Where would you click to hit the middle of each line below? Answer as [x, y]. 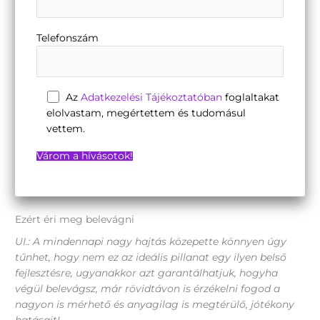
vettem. [65, 128]
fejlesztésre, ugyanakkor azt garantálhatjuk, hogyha [147, 272]
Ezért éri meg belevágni [75, 220]
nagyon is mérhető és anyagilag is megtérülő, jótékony [155, 304]
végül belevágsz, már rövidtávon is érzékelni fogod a [148, 288]
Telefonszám [68, 37]
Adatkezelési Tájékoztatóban [151, 97]
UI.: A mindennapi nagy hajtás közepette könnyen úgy [151, 241]
